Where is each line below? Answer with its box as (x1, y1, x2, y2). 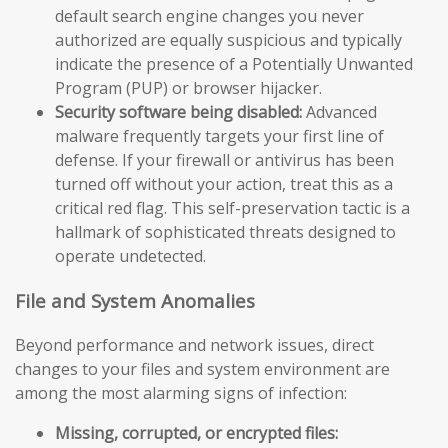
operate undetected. (55, 244, 206, 267)
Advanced (302, 100, 377, 123)
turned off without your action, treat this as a (55, 172, 393, 195)
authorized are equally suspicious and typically (55, 28, 402, 51)
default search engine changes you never (55, 4, 364, 27)
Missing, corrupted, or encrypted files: (55, 422, 338, 445)
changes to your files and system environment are (15, 358, 390, 381)
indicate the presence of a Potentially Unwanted (55, 52, 413, 75)
